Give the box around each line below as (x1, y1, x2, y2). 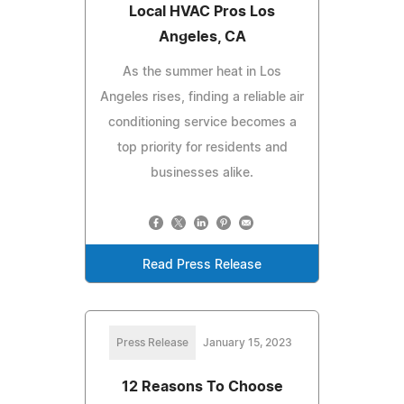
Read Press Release (142, 258, 262, 271)
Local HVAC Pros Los (129, 4, 275, 19)
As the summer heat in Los (123, 65, 281, 78)
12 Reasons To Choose (121, 379, 283, 394)
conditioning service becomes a (107, 115, 297, 129)
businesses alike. (151, 166, 253, 179)
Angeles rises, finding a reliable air (100, 90, 304, 104)
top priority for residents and (116, 141, 288, 154)
